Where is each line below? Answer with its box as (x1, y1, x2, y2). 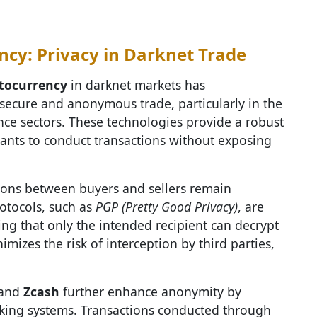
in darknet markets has (67, 76, 205, 93)
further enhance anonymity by (59, 283, 241, 300)
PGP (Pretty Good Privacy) (96, 198, 238, 215)
